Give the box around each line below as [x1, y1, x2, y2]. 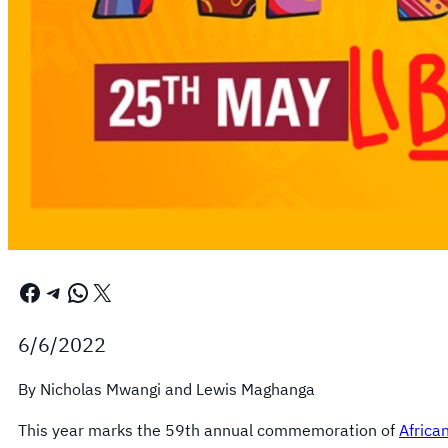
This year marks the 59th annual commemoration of [18, 420, 399, 440]
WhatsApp [65, 275, 79, 308]
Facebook [17, 275, 30, 308]
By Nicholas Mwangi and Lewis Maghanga [18, 379, 315, 399]
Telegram [41, 275, 62, 308]
